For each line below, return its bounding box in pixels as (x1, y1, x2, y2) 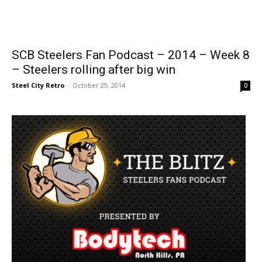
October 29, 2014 (73, 81, 125, 89)
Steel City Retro (12, 81, 64, 89)
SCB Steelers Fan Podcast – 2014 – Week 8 (12, 48, 250, 62)
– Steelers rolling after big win (12, 63, 175, 77)
